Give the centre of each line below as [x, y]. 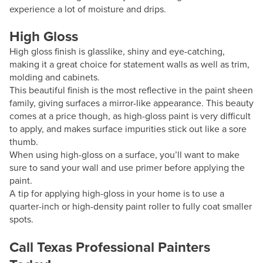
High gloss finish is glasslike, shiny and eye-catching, [117, 51]
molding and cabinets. [55, 77]
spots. [21, 219]
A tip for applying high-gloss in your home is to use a [117, 193]
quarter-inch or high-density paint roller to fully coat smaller [131, 206]
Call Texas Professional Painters [110, 247]
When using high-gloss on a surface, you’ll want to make [124, 154]
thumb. [24, 141]
